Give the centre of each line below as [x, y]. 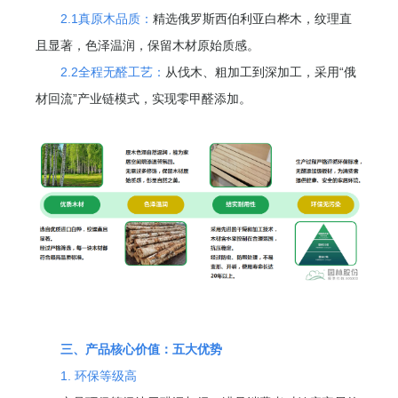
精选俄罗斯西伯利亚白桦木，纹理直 [253, 18]
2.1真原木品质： [107, 18]
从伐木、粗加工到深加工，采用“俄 [261, 72]
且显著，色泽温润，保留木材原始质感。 [148, 45]
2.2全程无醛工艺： [113, 72]
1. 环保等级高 [99, 376]
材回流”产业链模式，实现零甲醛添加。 [144, 98]
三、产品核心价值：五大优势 [142, 350]
